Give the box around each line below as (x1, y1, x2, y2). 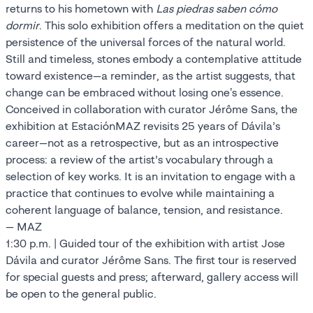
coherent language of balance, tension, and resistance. (6, 203, 283, 217)
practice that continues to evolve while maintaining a (6, 186, 275, 200)
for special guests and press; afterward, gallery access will (6, 270, 298, 284)
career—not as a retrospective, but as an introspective (6, 136, 279, 150)
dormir (6, 18, 39, 32)
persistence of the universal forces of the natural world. (6, 35, 286, 49)
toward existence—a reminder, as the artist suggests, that (6, 68, 296, 82)
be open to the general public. (6, 286, 156, 300)
